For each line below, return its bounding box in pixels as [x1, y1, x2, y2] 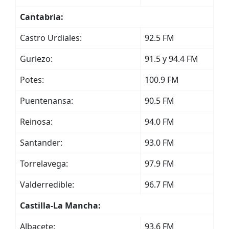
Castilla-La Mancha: [20, 200, 101, 211]
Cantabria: [20, 11, 63, 22]
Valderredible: [20, 179, 74, 190]
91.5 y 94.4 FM [145, 53, 198, 64]
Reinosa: [20, 116, 53, 127]
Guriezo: [20, 53, 53, 64]
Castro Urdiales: [20, 32, 82, 43]
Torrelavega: [20, 158, 68, 169]
